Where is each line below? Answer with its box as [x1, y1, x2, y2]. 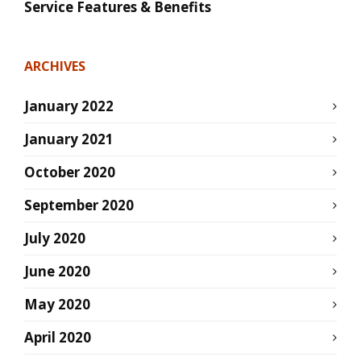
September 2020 [24, 195, 134, 214]
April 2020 [24, 327, 91, 346]
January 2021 [24, 129, 114, 148]
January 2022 [24, 96, 114, 115]
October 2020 [24, 162, 115, 181]
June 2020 [24, 261, 90, 280]
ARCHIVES [24, 56, 85, 75]
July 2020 [24, 228, 85, 247]
